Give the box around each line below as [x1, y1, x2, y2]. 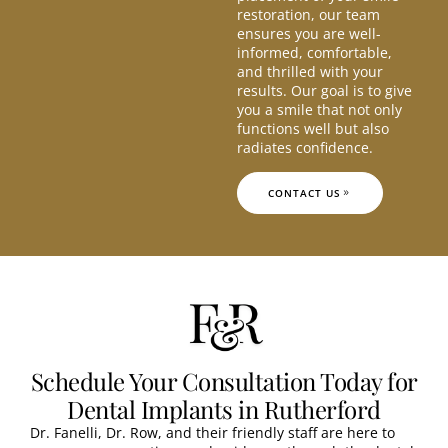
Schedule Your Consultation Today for [30, 365, 418, 398]
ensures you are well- [237, 24, 382, 44]
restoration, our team [237, 5, 381, 25]
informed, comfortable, [237, 43, 393, 63]
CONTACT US [268, 185, 342, 200]
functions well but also [237, 119, 390, 139]
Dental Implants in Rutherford [67, 393, 381, 426]
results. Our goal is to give [237, 81, 413, 101]
